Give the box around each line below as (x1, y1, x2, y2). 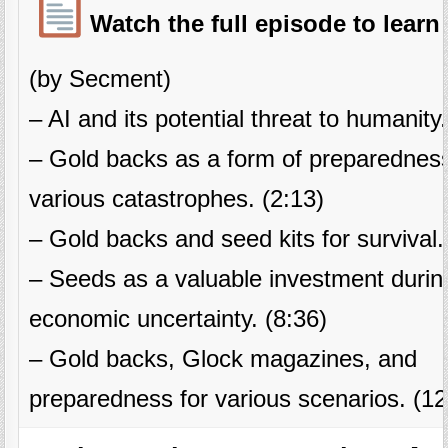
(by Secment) (29, 65, 172, 93)
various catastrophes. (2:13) (29, 185, 325, 213)
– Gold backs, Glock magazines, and (29, 345, 418, 373)
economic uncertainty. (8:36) (29, 305, 328, 333)
